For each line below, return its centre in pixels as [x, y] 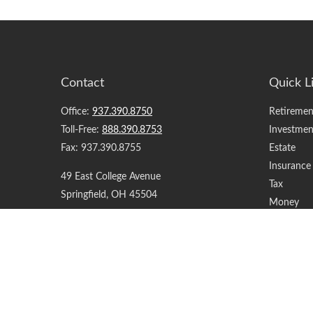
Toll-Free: [81, 130]
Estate [282, 148]
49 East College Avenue [111, 176]
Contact [82, 83]
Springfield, [85, 195]
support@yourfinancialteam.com [131, 223]
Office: [77, 111]
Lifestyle [286, 220]
